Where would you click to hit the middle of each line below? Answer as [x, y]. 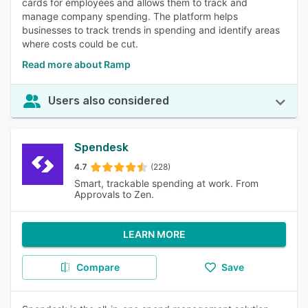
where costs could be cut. [80, 44]
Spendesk [101, 147]
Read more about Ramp [76, 64]
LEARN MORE [154, 234]
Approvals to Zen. [114, 194]
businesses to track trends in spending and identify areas [151, 30]
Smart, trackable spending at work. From [166, 183]
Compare [98, 267]
